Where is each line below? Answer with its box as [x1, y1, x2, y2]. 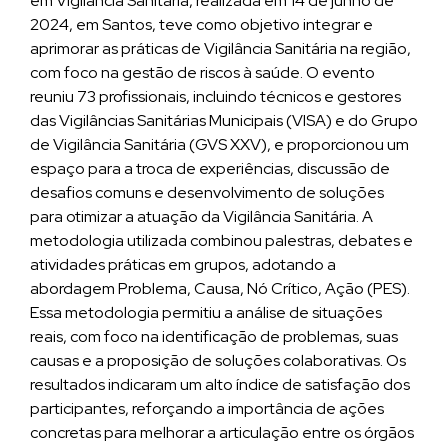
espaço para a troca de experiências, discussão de [30, 158, 390, 179]
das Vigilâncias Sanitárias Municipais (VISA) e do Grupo [30, 110, 418, 131]
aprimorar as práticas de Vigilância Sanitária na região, [30, 38, 411, 59]
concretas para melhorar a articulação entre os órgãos [30, 422, 414, 443]
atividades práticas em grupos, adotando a [30, 254, 336, 275]
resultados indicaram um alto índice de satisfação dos [30, 374, 410, 395]
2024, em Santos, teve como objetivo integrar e [30, 14, 373, 35]
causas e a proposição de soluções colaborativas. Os [30, 350, 406, 371]
